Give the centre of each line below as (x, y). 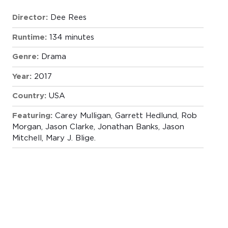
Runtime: (29, 37)
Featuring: (32, 116)
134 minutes (72, 37)
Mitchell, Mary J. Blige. (54, 138)
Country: (29, 96)
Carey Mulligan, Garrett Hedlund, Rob (126, 116)
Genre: (25, 57)
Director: (30, 18)
